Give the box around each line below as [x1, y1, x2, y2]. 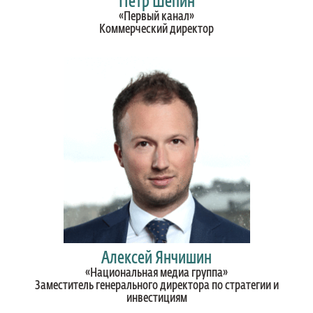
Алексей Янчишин [101, 250, 212, 268]
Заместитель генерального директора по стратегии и [34, 279, 279, 293]
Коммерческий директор [99, 23, 214, 36]
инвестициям [126, 292, 187, 305]
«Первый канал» [119, 10, 194, 24]
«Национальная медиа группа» [85, 267, 228, 280]
